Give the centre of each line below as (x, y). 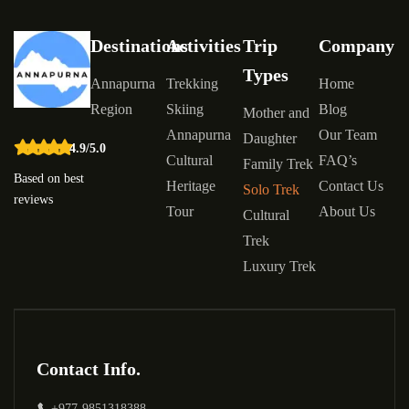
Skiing (185, 110)
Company (357, 46)
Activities (204, 46)
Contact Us (351, 186)
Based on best (49, 178)
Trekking (193, 84)
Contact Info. (89, 369)
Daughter (269, 139)
